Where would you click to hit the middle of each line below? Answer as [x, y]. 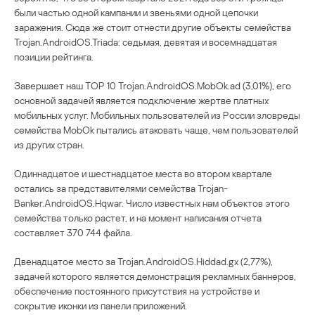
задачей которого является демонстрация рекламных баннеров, [155, 276]
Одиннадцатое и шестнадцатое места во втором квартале [143, 174]
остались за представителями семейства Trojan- [121, 188]
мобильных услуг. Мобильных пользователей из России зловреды [157, 115]
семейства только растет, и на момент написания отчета [138, 218]
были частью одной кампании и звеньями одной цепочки [136, 13]
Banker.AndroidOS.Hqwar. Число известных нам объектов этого [152, 203]
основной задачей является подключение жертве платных [141, 101]
